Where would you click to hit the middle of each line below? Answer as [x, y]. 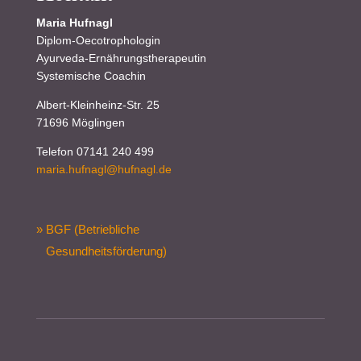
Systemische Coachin [91, 76]
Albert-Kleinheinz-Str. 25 [98, 105]
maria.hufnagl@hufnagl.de [104, 170]
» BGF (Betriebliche [87, 230]
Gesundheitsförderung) [101, 251]
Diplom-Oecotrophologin [98, 41]
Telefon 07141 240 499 [95, 152]
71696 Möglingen [80, 123]
